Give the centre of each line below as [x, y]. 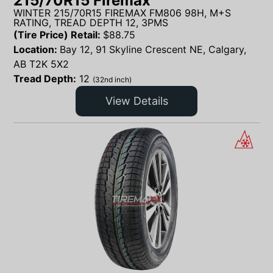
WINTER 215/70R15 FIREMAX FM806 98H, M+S [122, 12]
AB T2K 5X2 [41, 64]
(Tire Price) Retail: [58, 34]
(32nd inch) [112, 79]
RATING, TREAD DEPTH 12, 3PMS [91, 22]
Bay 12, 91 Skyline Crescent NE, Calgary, [153, 49]
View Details [136, 101]
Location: [37, 49]
